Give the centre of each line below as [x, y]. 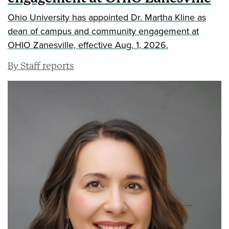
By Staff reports [41, 66]
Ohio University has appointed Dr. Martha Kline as [107, 17]
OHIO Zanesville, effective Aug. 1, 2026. [88, 44]
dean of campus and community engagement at [103, 31]
